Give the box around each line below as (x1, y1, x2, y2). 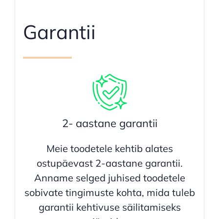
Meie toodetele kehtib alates (46, 142, 173, 155)
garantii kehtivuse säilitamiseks (38, 201, 181, 214)
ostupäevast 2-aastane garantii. (36, 157, 183, 170)
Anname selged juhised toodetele (34, 172, 185, 184)
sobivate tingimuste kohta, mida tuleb (24, 186, 195, 199)
